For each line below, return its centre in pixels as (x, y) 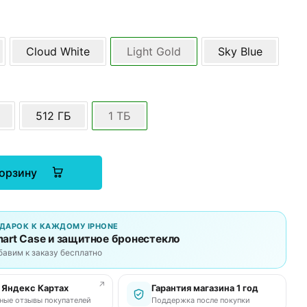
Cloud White (58, 51)
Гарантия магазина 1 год (205, 288)
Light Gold (153, 51)
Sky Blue (240, 51)
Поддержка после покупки (200, 300)
